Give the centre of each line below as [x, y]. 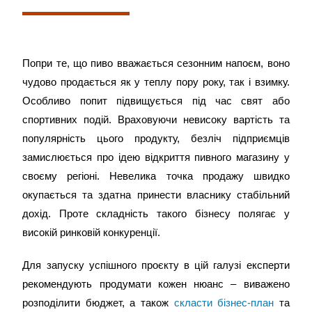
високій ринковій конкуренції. [92, 232]
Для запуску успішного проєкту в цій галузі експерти [156, 265]
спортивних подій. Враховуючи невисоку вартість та [156, 119]
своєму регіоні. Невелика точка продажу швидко [156, 176]
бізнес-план [246, 303]
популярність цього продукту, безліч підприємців [156, 138]
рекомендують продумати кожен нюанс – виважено [156, 284]
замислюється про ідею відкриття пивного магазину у [156, 157]
